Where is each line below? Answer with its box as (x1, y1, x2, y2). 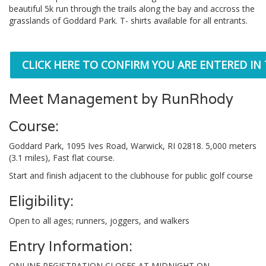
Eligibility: (9, 192, 74, 210)
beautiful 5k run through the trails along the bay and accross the (9, 3, 255, 14)
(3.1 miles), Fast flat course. (9, 152, 115, 163)
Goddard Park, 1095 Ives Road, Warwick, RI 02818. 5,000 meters (9, 140, 256, 151)
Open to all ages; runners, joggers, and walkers (9, 215, 189, 226)
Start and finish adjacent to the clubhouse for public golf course (9, 170, 253, 181)
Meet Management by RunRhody (9, 90, 233, 108)
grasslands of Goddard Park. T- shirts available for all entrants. (9, 15, 248, 26)
